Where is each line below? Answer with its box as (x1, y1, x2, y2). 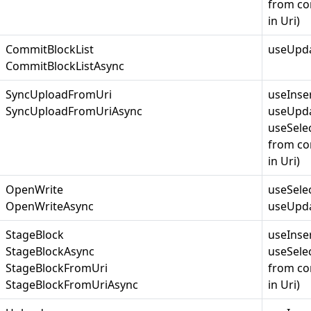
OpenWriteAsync (6, 199, 94, 214)
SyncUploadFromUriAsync (6, 103, 142, 119)
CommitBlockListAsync (6, 58, 124, 74)
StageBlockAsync (6, 244, 94, 259)
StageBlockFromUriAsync (6, 277, 138, 292)
